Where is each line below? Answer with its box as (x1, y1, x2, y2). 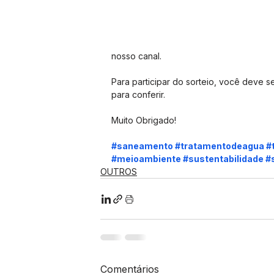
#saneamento (111, 141, 173, 151)
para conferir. (111, 89, 165, 100)
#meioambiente (111, 154, 181, 164)
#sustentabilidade (183, 154, 264, 164)
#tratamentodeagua (175, 141, 264, 151)
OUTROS (100, 166, 137, 177)
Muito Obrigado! (111, 115, 176, 125)
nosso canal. (111, 51, 161, 61)
